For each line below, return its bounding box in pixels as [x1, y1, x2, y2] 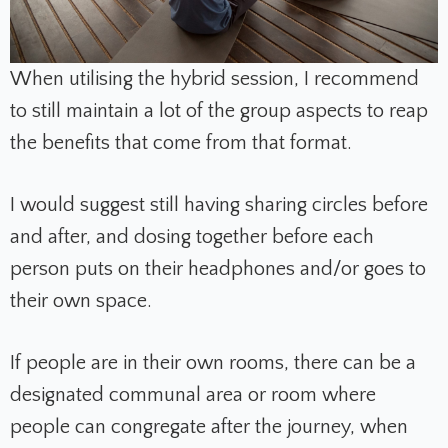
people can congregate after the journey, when [10, 415, 408, 438]
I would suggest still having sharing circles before [10, 193, 428, 216]
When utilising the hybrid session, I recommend [10, 67, 419, 90]
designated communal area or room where [10, 383, 376, 406]
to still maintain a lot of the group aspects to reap [10, 99, 428, 122]
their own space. [10, 289, 152, 312]
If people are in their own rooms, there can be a [10, 351, 416, 374]
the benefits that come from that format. [10, 131, 352, 154]
